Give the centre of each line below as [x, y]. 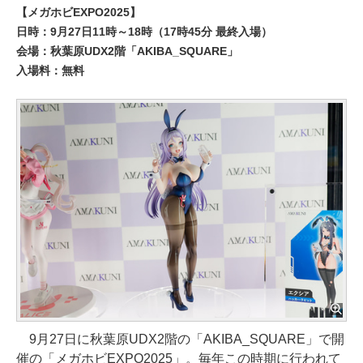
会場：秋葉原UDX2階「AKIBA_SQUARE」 [127, 51]
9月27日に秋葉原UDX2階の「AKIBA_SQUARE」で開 [180, 340]
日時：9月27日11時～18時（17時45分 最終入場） [144, 32]
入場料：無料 [50, 70]
